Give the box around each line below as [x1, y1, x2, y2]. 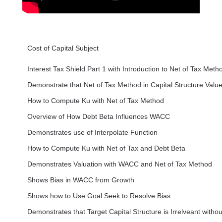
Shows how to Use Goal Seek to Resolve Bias [27, 192, 170, 200]
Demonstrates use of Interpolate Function [27, 128, 158, 137]
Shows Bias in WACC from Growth [27, 176, 134, 184]
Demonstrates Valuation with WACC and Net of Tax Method [27, 160, 212, 168]
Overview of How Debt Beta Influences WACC [27, 112, 170, 121]
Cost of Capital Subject [27, 44, 99, 53]
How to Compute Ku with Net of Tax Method [27, 97, 164, 105]
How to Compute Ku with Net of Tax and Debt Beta [27, 144, 185, 153]
